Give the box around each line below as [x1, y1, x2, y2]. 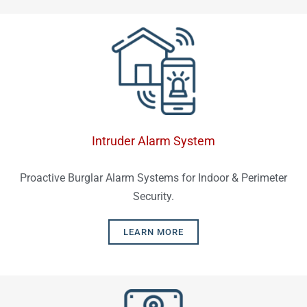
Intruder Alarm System [92, 134, 215, 149]
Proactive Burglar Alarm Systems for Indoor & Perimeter [20, 171, 287, 185]
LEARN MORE [123, 227, 184, 238]
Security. [133, 190, 174, 204]
